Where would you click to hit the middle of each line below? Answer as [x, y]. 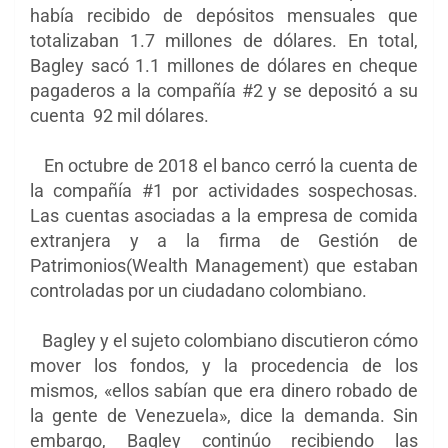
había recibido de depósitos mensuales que [224, 16]
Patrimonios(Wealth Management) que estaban [224, 266]
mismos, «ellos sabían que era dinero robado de [224, 391]
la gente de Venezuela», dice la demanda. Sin [224, 416]
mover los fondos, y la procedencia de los [224, 366]
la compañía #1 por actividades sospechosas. [224, 191]
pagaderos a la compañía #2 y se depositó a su [224, 91]
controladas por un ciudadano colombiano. [200, 291]
